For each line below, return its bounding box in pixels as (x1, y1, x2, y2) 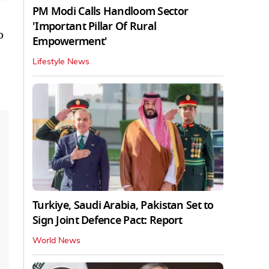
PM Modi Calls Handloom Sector (32, 4, 189, 20)
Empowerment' (32, 34, 107, 50)
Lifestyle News (32, 58, 89, 67)
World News (32, 237, 80, 246)
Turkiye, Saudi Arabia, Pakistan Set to (32, 198, 214, 214)
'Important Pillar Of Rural (32, 19, 157, 35)
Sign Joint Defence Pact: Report (32, 213, 183, 229)
